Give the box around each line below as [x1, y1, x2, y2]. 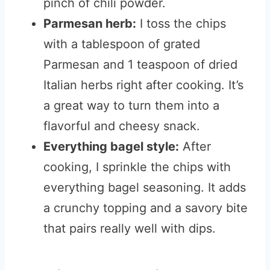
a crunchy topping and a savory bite [43, 201, 248, 215]
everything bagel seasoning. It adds [43, 180, 246, 195]
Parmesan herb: [43, 16, 136, 31]
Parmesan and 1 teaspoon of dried [43, 57, 237, 72]
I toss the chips [136, 16, 226, 31]
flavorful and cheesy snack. [43, 119, 200, 133]
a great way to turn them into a [43, 98, 219, 113]
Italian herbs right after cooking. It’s [43, 78, 243, 92]
